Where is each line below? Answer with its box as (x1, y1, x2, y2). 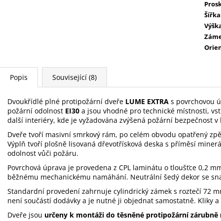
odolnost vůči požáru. (7, 148, 78, 158)
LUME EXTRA (125, 96, 169, 106)
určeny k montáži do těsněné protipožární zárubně (44, 210, 218, 220)
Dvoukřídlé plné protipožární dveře (7, 96, 125, 106)
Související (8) (52, 72, 97, 82)
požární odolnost (7, 106, 65, 115)
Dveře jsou (7, 210, 44, 220)
